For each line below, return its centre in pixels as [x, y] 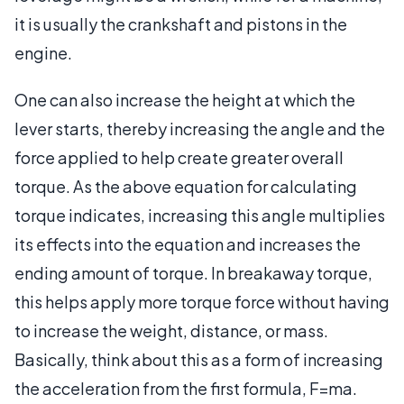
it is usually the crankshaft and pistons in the [181, 23]
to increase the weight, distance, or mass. [171, 330]
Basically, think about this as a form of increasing [199, 359]
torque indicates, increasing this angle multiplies [200, 215]
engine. [43, 52]
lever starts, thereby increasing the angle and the [200, 128]
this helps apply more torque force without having [202, 301]
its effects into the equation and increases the [188, 243]
